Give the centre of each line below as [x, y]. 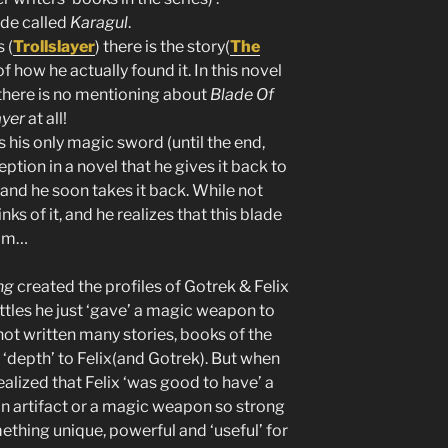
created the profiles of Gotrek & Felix [151, 286]
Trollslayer [54, 46]
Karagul [99, 22]
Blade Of [242, 94]
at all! [47, 118]
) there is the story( [162, 46]
